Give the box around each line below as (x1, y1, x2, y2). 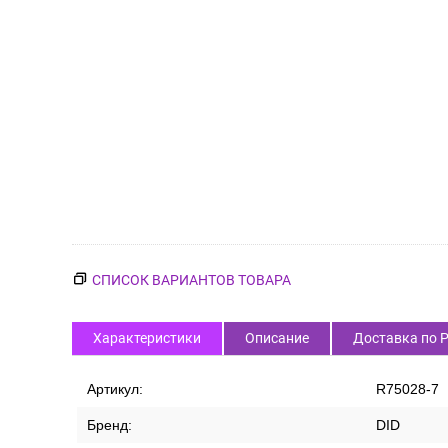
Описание (245, 330, 309, 346)
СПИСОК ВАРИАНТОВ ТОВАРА (92, 272, 291, 288)
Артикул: (87, 381, 143, 397)
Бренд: (87, 417, 132, 433)
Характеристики (93, 330, 201, 346)
